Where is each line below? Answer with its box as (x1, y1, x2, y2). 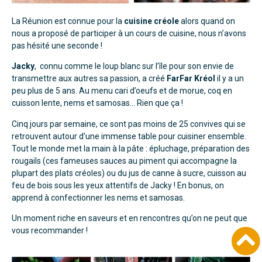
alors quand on (179, 16, 235, 26)
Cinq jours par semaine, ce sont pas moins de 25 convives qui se (12, 119, 246, 129)
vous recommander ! (12, 225, 88, 235)
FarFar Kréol (167, 74, 215, 84)
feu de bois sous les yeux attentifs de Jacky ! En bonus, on (12, 180, 224, 190)
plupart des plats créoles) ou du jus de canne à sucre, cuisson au (12, 168, 246, 178)
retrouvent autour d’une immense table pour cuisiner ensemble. (12, 131, 246, 141)
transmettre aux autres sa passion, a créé (12, 74, 167, 84)
